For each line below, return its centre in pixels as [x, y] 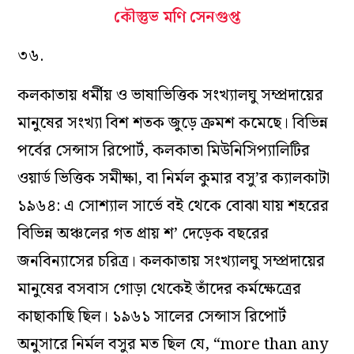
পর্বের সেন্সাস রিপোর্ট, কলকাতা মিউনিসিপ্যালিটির [164, 151]
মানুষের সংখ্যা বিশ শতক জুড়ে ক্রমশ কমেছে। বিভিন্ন [173, 124]
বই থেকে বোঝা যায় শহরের [246, 207]
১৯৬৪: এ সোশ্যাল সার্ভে [90, 207]
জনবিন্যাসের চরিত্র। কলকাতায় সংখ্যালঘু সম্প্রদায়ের [171, 262]
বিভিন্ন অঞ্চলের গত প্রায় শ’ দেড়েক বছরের [143, 234]
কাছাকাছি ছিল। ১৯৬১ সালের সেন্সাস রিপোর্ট [152, 317]
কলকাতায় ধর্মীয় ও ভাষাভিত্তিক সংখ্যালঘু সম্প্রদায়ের [171, 96]
